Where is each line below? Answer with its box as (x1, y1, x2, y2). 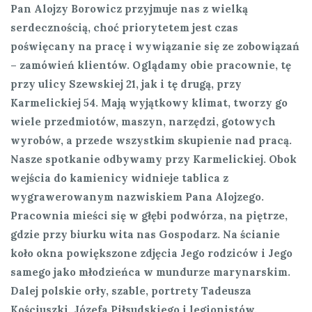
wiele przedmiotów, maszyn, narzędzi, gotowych (10, 114, 276, 128)
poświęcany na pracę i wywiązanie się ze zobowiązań (10, 39, 299, 53)
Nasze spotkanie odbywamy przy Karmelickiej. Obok (10, 152, 297, 166)
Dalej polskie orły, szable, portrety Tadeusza (10, 283, 251, 297)
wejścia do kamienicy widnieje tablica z (10, 171, 228, 185)
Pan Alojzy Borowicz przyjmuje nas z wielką (10, 1, 248, 15)
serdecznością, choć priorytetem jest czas (10, 20, 238, 34)
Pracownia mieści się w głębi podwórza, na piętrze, (10, 208, 288, 222)
